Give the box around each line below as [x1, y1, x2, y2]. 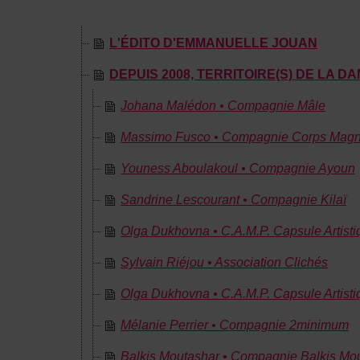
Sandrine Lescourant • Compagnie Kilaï [121, 193, 346, 207]
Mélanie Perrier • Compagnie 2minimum [121, 318, 349, 332]
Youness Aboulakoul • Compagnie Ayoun [121, 162, 355, 175]
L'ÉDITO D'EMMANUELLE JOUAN [109, 36, 317, 50]
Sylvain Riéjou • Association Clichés [121, 256, 328, 269]
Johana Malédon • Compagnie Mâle [121, 99, 325, 112]
